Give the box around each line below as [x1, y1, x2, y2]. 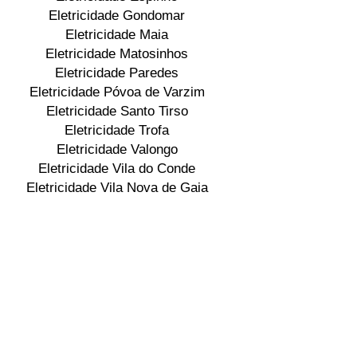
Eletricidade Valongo [56, 142, 178, 157]
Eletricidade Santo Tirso [45, 104, 188, 119]
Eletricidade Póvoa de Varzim [29, 84, 205, 100]
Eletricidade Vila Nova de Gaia [25, 180, 208, 195]
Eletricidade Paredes [55, 65, 178, 80]
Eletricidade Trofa [65, 123, 169, 138]
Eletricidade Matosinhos [45, 46, 188, 61]
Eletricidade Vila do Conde [38, 161, 195, 176]
